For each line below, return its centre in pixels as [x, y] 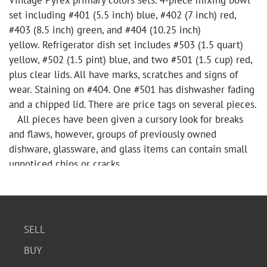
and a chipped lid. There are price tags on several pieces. [133, 104]
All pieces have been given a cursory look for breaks [126, 119]
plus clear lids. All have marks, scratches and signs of [123, 74]
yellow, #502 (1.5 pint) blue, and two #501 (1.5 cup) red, [131, 60]
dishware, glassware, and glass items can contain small [128, 149]
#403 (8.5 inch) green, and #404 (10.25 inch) [105, 30]
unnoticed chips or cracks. [66, 164]
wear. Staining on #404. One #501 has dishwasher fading [132, 89]
